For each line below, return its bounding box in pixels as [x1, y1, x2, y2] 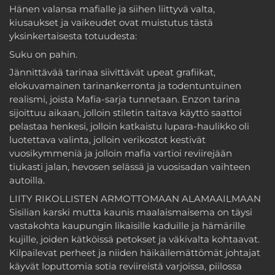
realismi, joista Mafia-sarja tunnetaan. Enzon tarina [9, 93, 240, 106]
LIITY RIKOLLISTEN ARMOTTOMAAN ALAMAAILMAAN [9, 192, 261, 204]
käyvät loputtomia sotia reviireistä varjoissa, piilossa [9, 260, 242, 272]
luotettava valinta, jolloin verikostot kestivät [9, 134, 206, 146]
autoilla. [9, 174, 45, 187]
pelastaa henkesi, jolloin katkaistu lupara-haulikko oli [9, 120, 249, 133]
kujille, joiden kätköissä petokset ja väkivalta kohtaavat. [9, 233, 260, 245]
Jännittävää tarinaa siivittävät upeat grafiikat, [9, 66, 215, 79]
